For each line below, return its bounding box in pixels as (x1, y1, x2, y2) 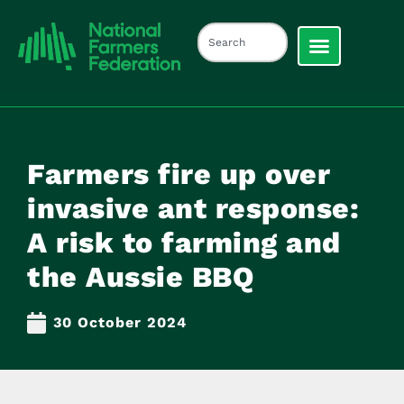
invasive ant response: (27, 190, 360, 225)
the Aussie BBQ (27, 259, 253, 294)
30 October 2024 (53, 313, 187, 331)
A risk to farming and (27, 225, 341, 260)
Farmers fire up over (27, 156, 330, 191)
